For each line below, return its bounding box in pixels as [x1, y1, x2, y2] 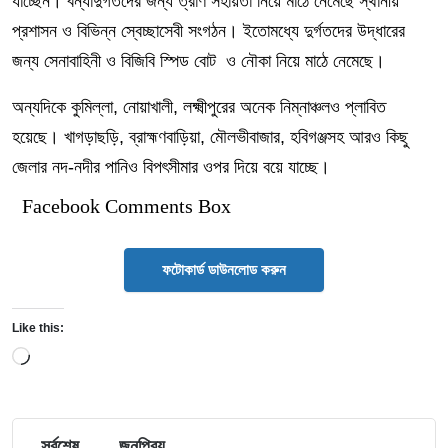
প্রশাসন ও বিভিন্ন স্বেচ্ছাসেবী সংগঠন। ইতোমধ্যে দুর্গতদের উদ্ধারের [12, 21, 405, 41]
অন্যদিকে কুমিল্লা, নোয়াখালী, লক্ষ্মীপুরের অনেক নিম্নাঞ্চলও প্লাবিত [12, 97, 386, 117]
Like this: [12, 321, 64, 335]
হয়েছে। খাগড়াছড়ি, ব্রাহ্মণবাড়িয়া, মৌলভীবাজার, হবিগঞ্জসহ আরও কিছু [12, 127, 408, 147]
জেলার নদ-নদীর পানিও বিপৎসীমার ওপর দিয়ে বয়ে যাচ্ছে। [12, 157, 330, 177]
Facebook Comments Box [22, 195, 231, 217]
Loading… [29, 345, 103, 362]
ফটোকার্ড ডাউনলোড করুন [162, 261, 286, 278]
